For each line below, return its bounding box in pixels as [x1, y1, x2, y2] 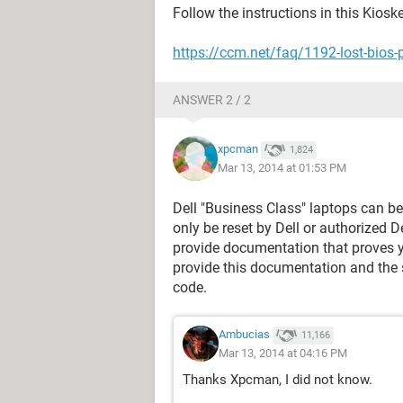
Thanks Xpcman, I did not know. [183, 372, 372, 388]
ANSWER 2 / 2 [173, 93, 251, 107]
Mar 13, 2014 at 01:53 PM [218, 160, 346, 175]
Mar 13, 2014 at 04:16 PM [219, 345, 347, 360]
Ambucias [219, 327, 270, 342]
